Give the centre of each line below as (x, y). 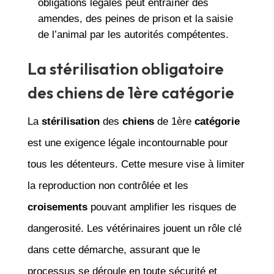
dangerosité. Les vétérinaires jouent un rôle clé (134, 228)
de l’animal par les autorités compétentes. (133, 34)
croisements (57, 207)
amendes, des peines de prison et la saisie (135, 18)
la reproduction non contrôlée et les (108, 185)
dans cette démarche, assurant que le (113, 250)
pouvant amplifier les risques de (161, 207)
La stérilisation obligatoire (125, 68)
